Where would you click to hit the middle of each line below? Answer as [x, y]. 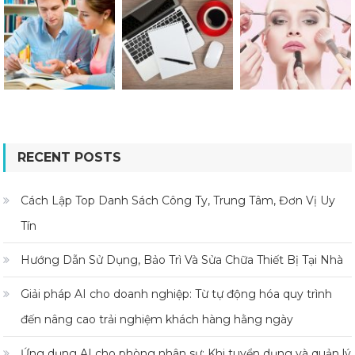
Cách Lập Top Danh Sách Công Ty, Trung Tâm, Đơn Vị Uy [178, 200]
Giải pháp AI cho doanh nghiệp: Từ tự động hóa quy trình [177, 294]
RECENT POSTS [70, 157]
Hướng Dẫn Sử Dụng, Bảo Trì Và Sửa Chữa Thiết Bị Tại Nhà [182, 260]
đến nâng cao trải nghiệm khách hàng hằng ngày [157, 319]
